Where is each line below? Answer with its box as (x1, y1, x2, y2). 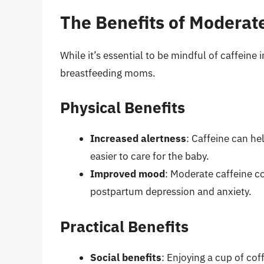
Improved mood (90, 167, 165, 181)
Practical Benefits (60, 216, 189, 236)
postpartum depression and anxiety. (90, 185, 252, 199)
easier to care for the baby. (90, 150, 209, 163)
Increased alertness (90, 132, 186, 146)
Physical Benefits (60, 97, 185, 118)
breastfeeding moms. (60, 66, 156, 80)
